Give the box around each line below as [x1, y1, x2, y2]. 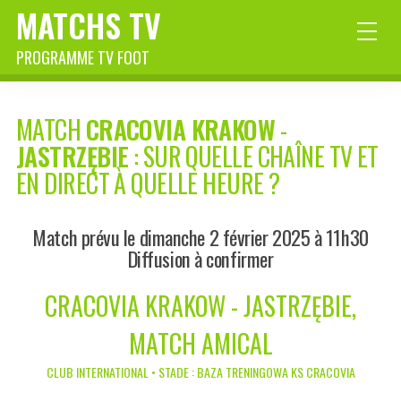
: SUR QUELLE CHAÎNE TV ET [128, 138, 379, 175]
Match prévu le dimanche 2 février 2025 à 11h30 [32, 222, 369, 252]
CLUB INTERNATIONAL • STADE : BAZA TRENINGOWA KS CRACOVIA [46, 363, 355, 382]
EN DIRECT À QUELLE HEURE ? [16, 165, 280, 202]
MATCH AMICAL [128, 325, 273, 363]
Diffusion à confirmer [127, 243, 274, 274]
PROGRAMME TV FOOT [16, 46, 149, 69]
